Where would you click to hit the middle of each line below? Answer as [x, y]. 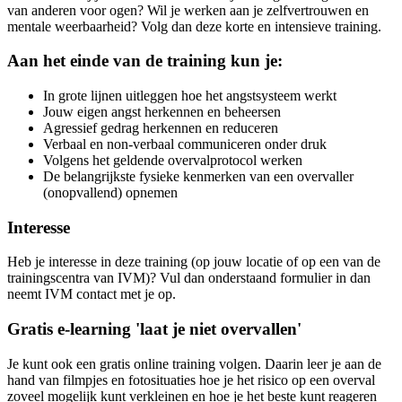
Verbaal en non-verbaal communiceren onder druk [185, 144]
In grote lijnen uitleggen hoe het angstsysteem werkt [190, 96]
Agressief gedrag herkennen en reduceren [161, 128]
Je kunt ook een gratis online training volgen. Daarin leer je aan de [194, 363]
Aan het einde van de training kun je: [145, 61]
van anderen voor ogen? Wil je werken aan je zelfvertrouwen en [188, 10]
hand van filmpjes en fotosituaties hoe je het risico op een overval [191, 380]
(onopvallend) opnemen [110, 192]
